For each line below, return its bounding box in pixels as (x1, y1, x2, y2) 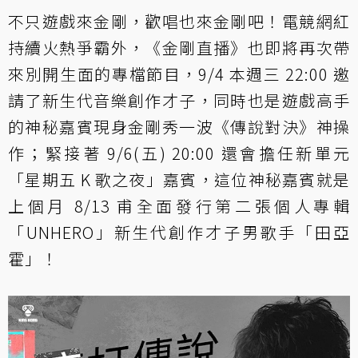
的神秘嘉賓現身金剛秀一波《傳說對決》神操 (8, 115, 350, 139)
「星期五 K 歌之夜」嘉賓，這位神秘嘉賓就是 (8, 168, 350, 192)
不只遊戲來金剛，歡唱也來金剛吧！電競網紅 (8, 10, 350, 34)
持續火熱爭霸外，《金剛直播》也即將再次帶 (8, 36, 350, 60)
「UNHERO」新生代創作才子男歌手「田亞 (8, 221, 350, 245)
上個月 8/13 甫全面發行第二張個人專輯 (8, 194, 350, 218)
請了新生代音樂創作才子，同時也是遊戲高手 (8, 89, 350, 113)
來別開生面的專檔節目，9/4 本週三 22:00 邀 (8, 62, 350, 86)
